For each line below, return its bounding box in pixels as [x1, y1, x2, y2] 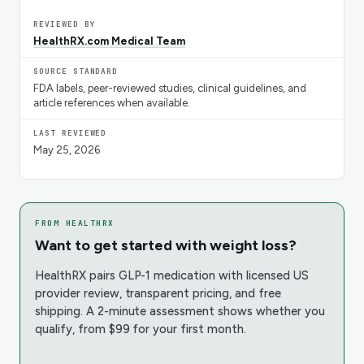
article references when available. [33, 96, 190, 109]
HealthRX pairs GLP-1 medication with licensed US [35, 267, 309, 283]
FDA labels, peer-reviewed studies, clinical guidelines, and [33, 81, 306, 94]
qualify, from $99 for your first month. [35, 321, 246, 336]
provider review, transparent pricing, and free [35, 285, 281, 301]
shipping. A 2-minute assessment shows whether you [35, 303, 325, 318]
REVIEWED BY [33, 18, 96, 29]
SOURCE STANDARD [33, 65, 119, 76]
